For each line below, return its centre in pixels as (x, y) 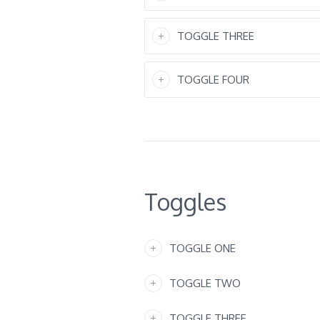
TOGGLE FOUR (214, 80)
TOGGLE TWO (205, 283)
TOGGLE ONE (203, 248)
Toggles (186, 202)
